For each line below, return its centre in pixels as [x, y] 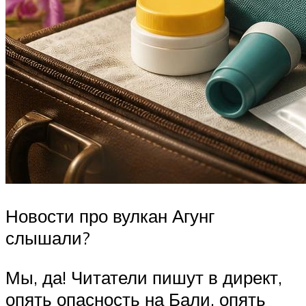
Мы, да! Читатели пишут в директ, [144, 277]
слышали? [48, 238]
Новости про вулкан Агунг [110, 216]
